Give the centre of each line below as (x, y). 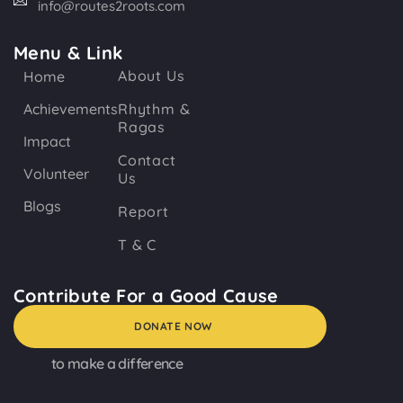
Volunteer (56, 174)
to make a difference (117, 364)
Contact (147, 161)
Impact (47, 142)
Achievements (71, 109)
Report (143, 212)
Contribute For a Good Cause (146, 296)
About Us (152, 76)
